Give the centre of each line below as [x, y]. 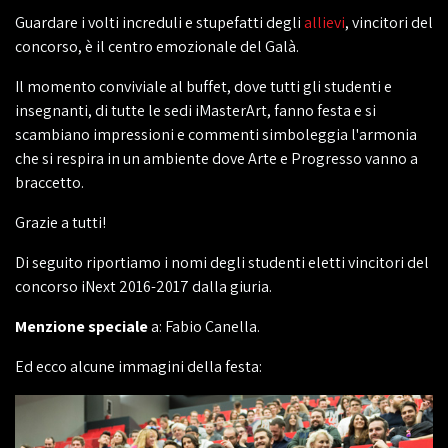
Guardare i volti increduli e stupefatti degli [159, 22]
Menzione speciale [81, 326]
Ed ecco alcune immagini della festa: [138, 366]
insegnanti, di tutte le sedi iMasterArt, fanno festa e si [195, 110]
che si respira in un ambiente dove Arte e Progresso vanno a [216, 158]
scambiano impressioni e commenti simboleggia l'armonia [216, 134]
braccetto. [49, 182]
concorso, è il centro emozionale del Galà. [157, 46]
